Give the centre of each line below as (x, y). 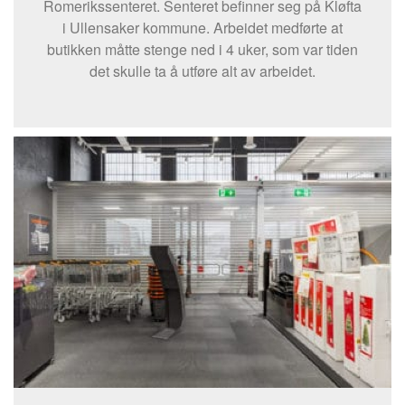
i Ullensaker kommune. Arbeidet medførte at (202, 27)
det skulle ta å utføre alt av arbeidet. (202, 71)
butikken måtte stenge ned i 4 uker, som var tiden (202, 49)
